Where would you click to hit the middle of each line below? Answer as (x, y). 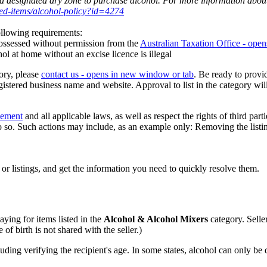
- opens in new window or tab (136, 74)
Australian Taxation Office (190, 44)
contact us (60, 74)
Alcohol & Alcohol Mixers (156, 219)
